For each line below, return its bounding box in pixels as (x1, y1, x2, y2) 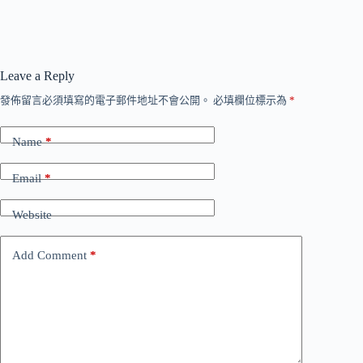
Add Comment (12, 249, 87, 263)
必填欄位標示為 (213, 93, 289, 106)
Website (12, 208, 52, 222)
